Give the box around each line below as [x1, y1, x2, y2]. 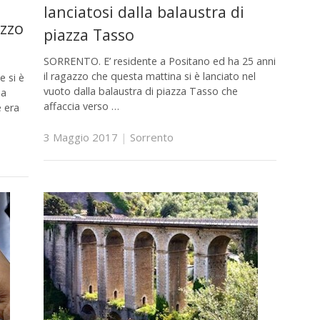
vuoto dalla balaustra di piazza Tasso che [43, 84, 238, 99]
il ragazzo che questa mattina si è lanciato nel [43, 69, 256, 84]
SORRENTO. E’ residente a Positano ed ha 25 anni [43, 54, 276, 69]
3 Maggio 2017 [43, 129, 118, 144]
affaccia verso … [43, 99, 119, 114]
